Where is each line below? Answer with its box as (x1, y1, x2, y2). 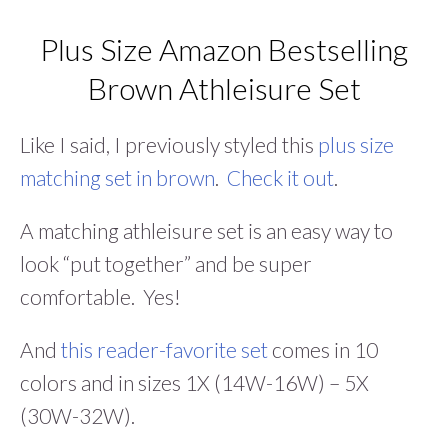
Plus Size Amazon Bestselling (40, 31, 408, 68)
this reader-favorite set (57, 337, 268, 363)
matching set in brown (20, 165, 215, 191)
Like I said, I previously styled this (20, 132, 318, 158)
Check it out (227, 165, 334, 191)
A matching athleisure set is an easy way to (20, 218, 393, 244)
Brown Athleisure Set (87, 70, 361, 107)
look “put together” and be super (20, 251, 312, 277)
